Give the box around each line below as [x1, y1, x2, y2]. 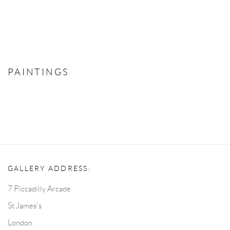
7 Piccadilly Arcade [8, 184, 71, 193]
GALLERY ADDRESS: [8, 165, 91, 172]
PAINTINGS [8, 67, 69, 78]
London [8, 218, 32, 227]
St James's [8, 201, 42, 210]
